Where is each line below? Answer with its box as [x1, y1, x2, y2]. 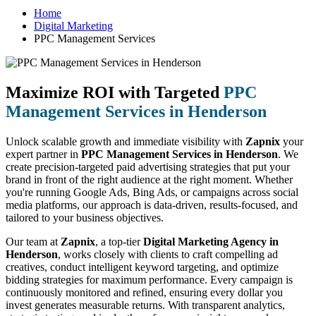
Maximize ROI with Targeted [6, 83, 224, 102]
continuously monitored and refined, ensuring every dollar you [6, 286, 283, 298]
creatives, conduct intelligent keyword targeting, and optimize [6, 260, 279, 273]
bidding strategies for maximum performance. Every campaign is [6, 273, 293, 286]
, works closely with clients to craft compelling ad [58, 248, 278, 260]
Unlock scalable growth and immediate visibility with [6, 135, 245, 147]
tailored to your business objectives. [6, 211, 164, 224]
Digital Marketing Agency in [143, 235, 279, 248]
